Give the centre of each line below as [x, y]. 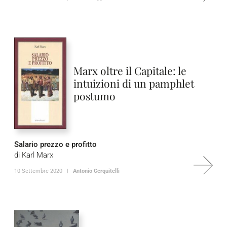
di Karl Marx [34, 155]
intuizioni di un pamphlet [134, 83]
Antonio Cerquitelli [96, 171]
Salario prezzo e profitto [55, 144]
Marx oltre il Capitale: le [130, 70]
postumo [94, 96]
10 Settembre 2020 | [44, 171]
